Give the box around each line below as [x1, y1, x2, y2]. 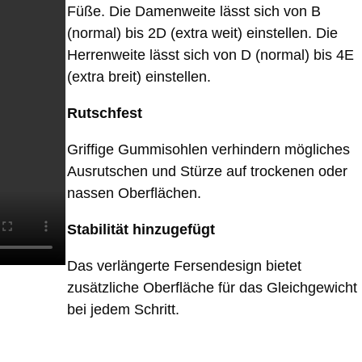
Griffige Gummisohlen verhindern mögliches [67, 141, 350, 158]
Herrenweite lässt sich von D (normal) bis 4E [67, 47, 354, 64]
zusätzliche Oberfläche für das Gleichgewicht [67, 280, 357, 297]
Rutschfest [67, 105, 142, 122]
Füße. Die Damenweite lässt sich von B [67, 3, 321, 20]
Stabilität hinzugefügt [67, 221, 215, 238]
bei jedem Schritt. [67, 301, 179, 318]
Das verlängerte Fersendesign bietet [67, 258, 301, 275]
